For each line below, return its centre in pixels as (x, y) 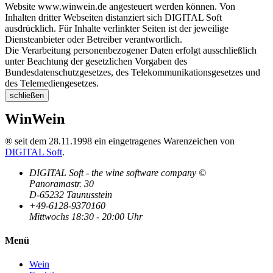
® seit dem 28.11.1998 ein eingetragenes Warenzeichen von (120, 141)
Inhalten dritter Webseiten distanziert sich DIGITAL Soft (113, 17)
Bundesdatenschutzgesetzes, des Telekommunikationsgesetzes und (133, 72)
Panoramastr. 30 (62, 183)
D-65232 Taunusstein (71, 194)
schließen (27, 95)
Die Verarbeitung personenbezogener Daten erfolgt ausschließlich (131, 50)
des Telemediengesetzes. (52, 83)
